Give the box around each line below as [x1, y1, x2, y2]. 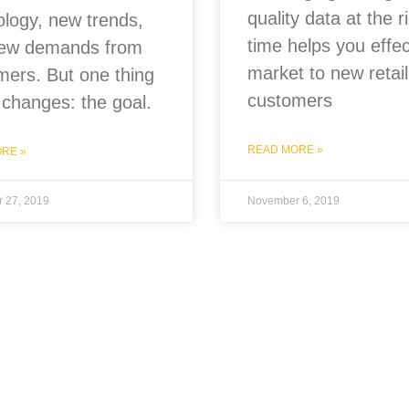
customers [246, 89, 332, 110]
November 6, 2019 [246, 194, 340, 207]
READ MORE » [246, 142, 323, 156]
